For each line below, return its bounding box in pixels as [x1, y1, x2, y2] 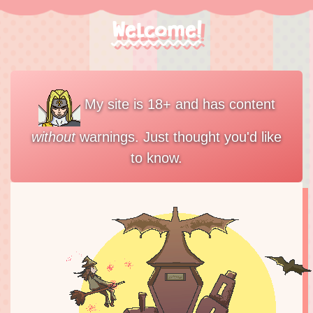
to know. [131, 150, 182, 166]
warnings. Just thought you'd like [75, 129, 282, 145]
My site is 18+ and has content [80, 96, 275, 112]
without [31, 129, 75, 145]
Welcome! [111, 17, 202, 45]
